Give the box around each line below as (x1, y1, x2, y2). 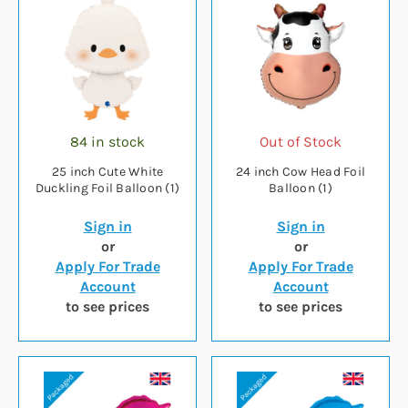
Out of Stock (260, 133, 342, 151)
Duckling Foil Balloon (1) (35, 180, 180, 197)
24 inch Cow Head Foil (235, 164, 366, 180)
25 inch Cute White (51, 164, 164, 180)
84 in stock (70, 133, 145, 151)
